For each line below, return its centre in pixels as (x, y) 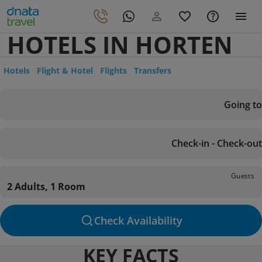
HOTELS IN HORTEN (120, 45)
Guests (243, 175)
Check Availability (138, 220)
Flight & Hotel (65, 70)
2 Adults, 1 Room (46, 187)
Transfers (153, 70)
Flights (113, 70)
